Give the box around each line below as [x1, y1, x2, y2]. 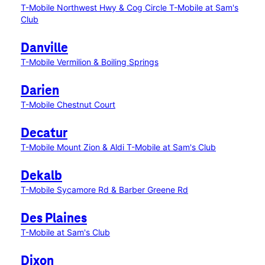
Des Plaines [21, 212, 87, 226]
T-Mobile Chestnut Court [21, 99, 115, 109]
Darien [21, 84, 59, 98]
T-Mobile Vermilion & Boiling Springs [21, 57, 159, 67]
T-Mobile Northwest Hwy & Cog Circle [21, 2, 169, 12]
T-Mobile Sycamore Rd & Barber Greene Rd [21, 185, 188, 195]
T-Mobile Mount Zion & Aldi [21, 142, 127, 152]
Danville [21, 41, 68, 56]
